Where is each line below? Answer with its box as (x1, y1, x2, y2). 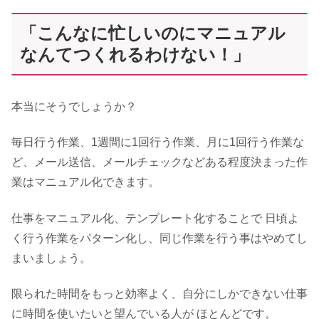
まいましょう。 (11, 251, 91, 264)
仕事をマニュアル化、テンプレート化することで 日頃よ (11, 211, 299, 224)
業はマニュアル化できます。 (11, 176, 159, 189)
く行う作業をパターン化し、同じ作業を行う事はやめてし (11, 231, 308, 244)
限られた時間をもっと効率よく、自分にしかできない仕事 (11, 288, 308, 300)
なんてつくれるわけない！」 (20, 44, 250, 64)
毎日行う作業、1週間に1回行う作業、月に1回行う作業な (11, 136, 304, 149)
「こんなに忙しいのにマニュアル (20, 23, 286, 43)
